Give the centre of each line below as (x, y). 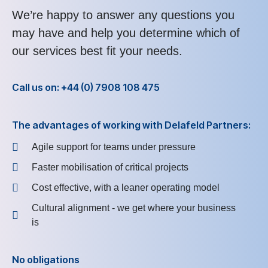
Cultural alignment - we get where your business (133, 208)
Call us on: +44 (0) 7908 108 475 (86, 87)
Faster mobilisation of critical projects (110, 167)
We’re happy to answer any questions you (123, 15)
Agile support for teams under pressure (113, 147)
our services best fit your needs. (97, 51)
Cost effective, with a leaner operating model (125, 187)
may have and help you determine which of (126, 33)
